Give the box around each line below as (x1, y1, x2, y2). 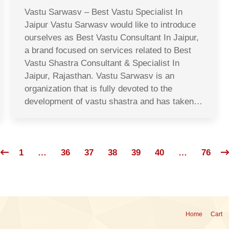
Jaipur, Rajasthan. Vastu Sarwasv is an (25, 71, 174, 81)
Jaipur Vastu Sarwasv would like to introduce (25, 20, 196, 30)
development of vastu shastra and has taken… (25, 97, 202, 107)
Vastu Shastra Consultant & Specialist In (25, 58, 179, 68)
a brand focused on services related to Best (25, 45, 191, 56)
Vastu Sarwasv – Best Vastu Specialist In (25, 7, 182, 17)
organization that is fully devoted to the (25, 84, 172, 94)
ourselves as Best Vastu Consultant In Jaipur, (25, 33, 199, 43)
